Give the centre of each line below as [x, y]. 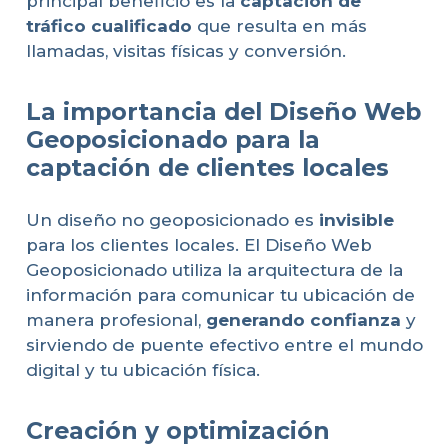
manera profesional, [115, 319]
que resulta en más [279, 26]
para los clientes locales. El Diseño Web [198, 244]
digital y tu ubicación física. [142, 369]
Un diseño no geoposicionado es [172, 219]
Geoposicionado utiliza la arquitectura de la [214, 269]
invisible [356, 219]
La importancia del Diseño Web [223, 112]
